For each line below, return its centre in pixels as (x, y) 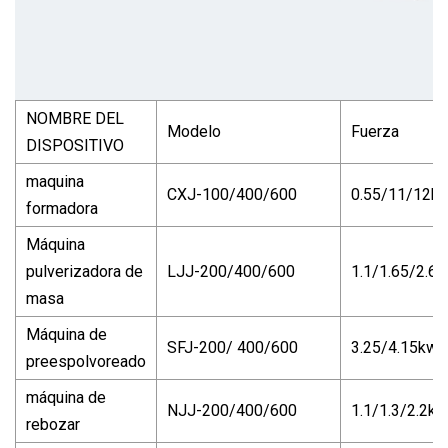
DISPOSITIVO (75, 145)
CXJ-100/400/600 (232, 194)
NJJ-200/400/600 (232, 410)
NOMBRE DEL (75, 118)
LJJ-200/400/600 (231, 271)
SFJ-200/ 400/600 (232, 347)
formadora (62, 208)
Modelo (194, 131)
